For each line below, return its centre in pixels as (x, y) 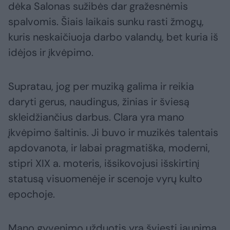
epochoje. (32, 194)
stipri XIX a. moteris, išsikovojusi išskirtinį (104, 164)
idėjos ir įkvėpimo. (51, 53)
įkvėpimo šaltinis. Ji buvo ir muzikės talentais (113, 133)
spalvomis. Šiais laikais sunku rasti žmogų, (106, 22)
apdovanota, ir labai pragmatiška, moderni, (109, 148)
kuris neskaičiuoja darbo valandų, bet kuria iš (113, 37)
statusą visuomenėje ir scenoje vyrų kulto (105, 179)
